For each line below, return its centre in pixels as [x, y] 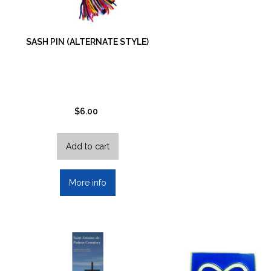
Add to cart [87, 147]
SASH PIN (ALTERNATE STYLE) [88, 42]
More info [87, 183]
